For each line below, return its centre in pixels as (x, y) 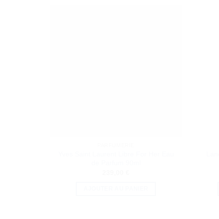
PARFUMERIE (116, 145)
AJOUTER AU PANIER (116, 188)
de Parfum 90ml (116, 163)
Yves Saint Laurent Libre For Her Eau (116, 154)
